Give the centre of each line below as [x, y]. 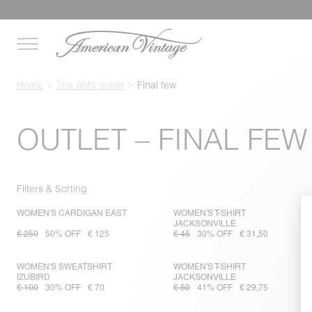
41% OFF [215, 288]
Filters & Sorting [52, 188]
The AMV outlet [90, 85]
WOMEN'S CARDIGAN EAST [72, 213]
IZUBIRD [33, 278]
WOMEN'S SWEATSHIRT [64, 267]
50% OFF [63, 234]
